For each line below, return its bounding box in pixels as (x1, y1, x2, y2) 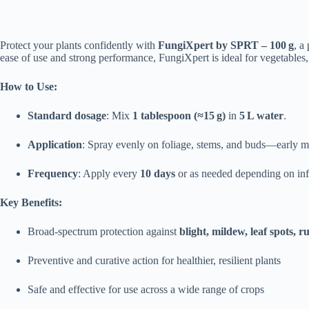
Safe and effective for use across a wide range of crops (28, 283, 264, 296)
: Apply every (78, 168, 140, 180)
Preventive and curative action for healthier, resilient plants (28, 255, 281, 267)
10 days (140, 168, 175, 180)
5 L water (239, 110, 283, 122)
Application (28, 139, 82, 151)
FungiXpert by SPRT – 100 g (158, 39, 294, 52)
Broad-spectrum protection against (28, 226, 179, 238)
